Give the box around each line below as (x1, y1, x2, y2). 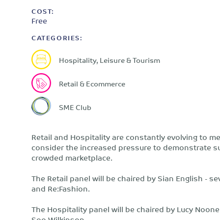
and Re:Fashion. (31, 182, 90, 195)
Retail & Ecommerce (59, 77, 125, 89)
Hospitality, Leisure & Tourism (59, 53, 160, 66)
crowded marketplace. (31, 151, 112, 164)
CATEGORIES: (31, 32, 83, 43)
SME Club (59, 100, 91, 113)
